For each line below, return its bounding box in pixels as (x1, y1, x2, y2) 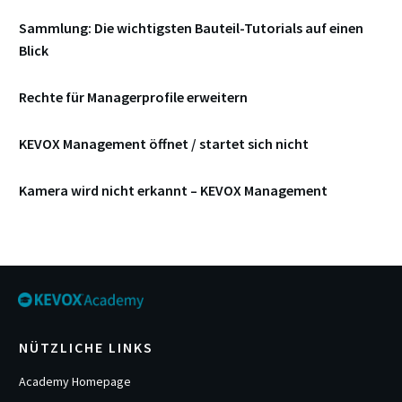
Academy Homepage (19, 373, 131, 389)
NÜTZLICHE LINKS (19, 338, 153, 356)
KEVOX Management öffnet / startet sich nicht (19, 135, 309, 153)
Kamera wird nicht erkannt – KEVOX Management (19, 181, 328, 200)
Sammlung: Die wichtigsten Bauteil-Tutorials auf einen (19, 19, 363, 38)
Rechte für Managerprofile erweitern (19, 88, 248, 107)
